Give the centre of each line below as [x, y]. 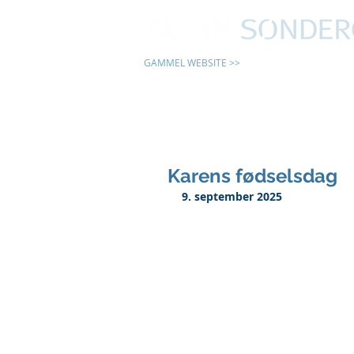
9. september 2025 [232, 196]
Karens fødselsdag [252, 176]
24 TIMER [322, 71]
